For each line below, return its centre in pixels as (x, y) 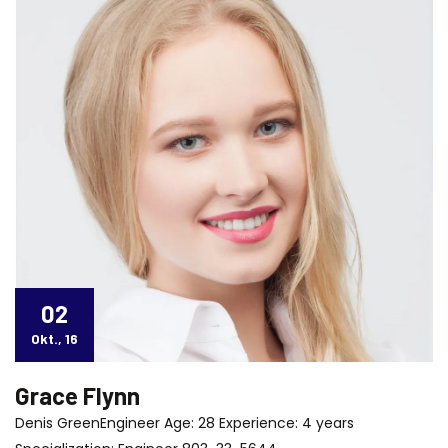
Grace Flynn (77, 395)
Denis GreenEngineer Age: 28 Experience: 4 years (184, 422)
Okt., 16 (54, 338)
